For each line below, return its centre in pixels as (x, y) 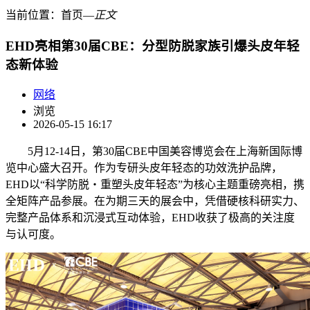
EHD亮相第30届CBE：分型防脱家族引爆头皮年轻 (153, 46)
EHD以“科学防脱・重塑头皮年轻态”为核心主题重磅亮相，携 (155, 185)
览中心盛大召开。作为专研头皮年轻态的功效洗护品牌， (144, 168)
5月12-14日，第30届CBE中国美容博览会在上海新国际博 (165, 152)
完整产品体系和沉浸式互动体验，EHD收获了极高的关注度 (150, 218)
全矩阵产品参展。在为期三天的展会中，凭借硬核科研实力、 (155, 201)
